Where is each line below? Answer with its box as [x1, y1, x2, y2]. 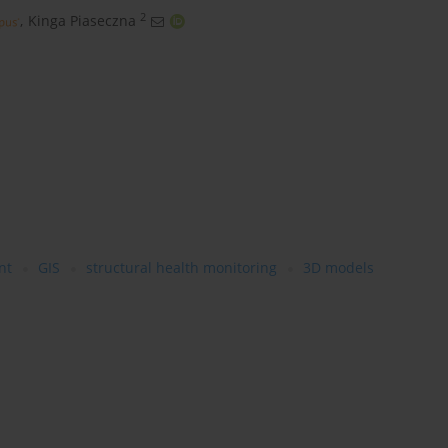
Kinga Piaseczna [27, 11, 136, 31]
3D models [303, 258, 374, 278]
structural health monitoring [86, 258, 277, 278]
